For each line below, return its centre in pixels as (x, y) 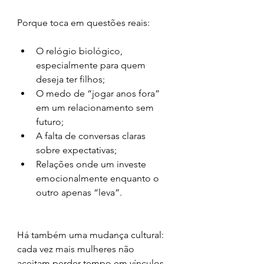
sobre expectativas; (76, 150)
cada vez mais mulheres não (77, 249)
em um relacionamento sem (96, 107)
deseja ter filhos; (70, 79)
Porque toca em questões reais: (83, 22)
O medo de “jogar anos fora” (99, 93)
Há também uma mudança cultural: (92, 235)
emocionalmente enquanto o (99, 178)
